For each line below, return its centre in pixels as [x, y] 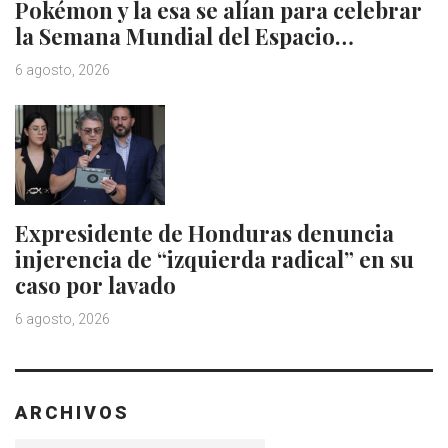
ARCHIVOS [72, 412]
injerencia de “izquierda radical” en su [214, 259]
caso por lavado [95, 285]
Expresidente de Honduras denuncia [204, 233]
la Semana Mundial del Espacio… [184, 36]
